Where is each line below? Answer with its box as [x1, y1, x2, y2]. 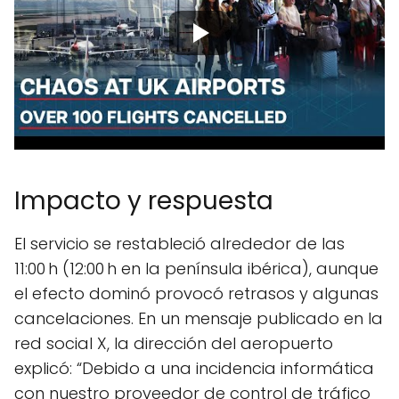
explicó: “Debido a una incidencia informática [14, 357, 374, 380]
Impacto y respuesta [14, 183, 273, 219]
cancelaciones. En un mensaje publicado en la [14, 307, 383, 330]
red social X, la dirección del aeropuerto [14, 332, 333, 355]
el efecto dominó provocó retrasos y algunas [14, 282, 379, 305]
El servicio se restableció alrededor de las [14, 232, 345, 256]
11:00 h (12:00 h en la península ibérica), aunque [14, 257, 379, 281]
